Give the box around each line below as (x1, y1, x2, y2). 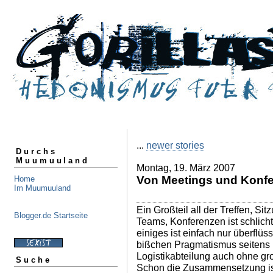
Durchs (16, 146, 57, 156)
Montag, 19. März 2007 (136, 162, 235, 173)
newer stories (146, 140, 204, 151)
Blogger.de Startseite (14, 210, 88, 220)
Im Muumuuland (14, 183, 71, 193)
